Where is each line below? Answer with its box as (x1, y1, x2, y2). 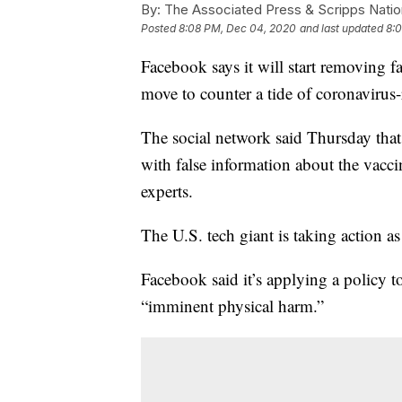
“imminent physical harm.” (141, 293, 324, 317)
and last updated (300, 21, 383, 35)
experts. (141, 179, 193, 202)
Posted (141, 21, 179, 35)
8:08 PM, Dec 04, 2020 (179, 21, 296, 35)
